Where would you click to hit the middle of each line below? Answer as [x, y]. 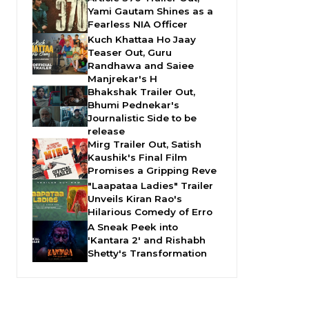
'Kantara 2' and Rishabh [147, 240]
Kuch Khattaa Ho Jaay [142, 40]
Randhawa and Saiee [141, 66]
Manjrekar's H [122, 79]
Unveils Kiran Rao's [135, 199]
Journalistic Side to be [142, 118]
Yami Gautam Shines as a [150, 11]
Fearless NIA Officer [138, 24]
